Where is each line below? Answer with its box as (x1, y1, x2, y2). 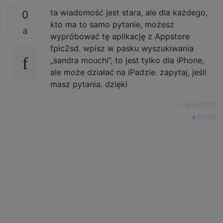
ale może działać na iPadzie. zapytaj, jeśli (50, 67, 207, 77)
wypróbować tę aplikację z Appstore (50, 31, 190, 41)
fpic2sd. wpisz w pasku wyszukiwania (50, 43, 194, 53)
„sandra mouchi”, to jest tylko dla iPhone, (50, 55, 204, 65)
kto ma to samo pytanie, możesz (50, 19, 174, 29)
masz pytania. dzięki (50, 79, 127, 89)
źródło (196, 112, 216, 120)
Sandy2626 (182, 101, 216, 109)
